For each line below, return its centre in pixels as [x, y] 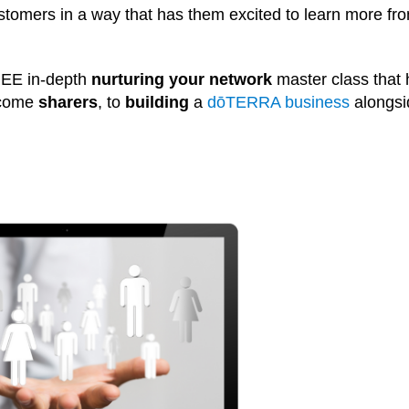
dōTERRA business [278, 102]
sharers [68, 102]
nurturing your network [181, 79]
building [159, 102]
